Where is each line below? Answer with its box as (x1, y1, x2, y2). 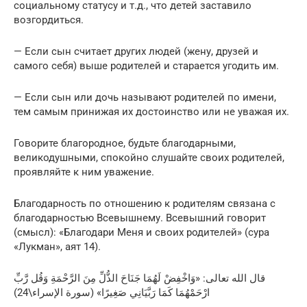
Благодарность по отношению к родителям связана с (14, 197, 275, 210)
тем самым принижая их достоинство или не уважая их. (14, 106, 289, 119)
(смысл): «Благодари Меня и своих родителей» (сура (14, 226, 269, 239)
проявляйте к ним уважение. (14, 166, 154, 179)
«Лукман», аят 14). (14, 241, 101, 254)
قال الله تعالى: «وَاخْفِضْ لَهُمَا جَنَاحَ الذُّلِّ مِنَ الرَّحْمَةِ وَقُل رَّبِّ (14, 272, 265, 285)
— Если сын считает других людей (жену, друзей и (14, 45, 258, 58)
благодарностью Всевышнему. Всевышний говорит (14, 212, 266, 225)
